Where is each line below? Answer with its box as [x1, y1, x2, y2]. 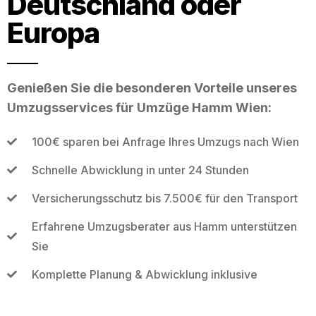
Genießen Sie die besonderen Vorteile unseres [7, 80, 297, 95]
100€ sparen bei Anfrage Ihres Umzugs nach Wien [31, 134, 299, 149]
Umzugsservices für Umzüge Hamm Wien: [7, 99, 272, 115]
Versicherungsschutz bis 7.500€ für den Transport [31, 190, 298, 205]
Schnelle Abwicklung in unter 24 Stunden [31, 162, 249, 177]
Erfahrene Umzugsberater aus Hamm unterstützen [31, 219, 297, 233]
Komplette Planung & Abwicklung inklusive [31, 267, 257, 281]
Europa [7, 15, 99, 50]
